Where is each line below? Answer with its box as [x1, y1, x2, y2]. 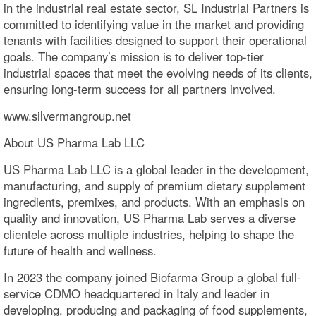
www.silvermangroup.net [4, 107, 131, 124]
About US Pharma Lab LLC [4, 134, 145, 151]
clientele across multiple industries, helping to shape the [4, 226, 294, 243]
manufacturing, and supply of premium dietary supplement [4, 177, 305, 194]
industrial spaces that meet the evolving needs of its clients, [4, 64, 312, 81]
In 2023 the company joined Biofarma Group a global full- [4, 269, 301, 286]
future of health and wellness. [4, 242, 157, 259]
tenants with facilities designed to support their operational [4, 32, 307, 49]
